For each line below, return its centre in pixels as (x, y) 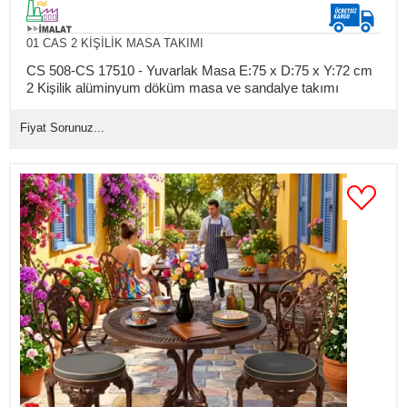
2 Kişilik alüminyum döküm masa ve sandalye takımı (182, 87)
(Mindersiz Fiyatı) (78, 104)
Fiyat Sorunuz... (62, 127)
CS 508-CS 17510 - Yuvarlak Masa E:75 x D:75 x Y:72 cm (199, 70)
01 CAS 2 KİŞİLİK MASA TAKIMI (114, 43)
